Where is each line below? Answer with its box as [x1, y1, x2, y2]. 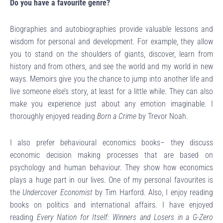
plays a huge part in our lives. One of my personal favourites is [10, 175, 213, 185]
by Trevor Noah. [136, 111, 188, 121]
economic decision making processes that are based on [10, 150, 213, 160]
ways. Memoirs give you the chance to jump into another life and [10, 74, 213, 84]
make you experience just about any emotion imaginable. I [10, 99, 213, 109]
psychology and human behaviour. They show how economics [10, 162, 213, 172]
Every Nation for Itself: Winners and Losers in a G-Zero [36, 212, 214, 222]
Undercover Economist [22, 187, 93, 197]
